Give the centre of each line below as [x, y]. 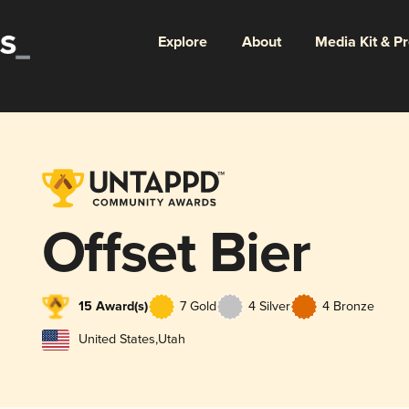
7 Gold [198, 306]
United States [116, 340]
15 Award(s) [113, 306]
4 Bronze [348, 306]
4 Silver [269, 306]
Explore [182, 42]
